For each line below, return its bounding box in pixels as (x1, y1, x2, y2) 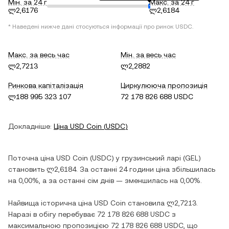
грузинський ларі (122, 154, 181, 162)
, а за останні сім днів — (39, 176, 125, 185)
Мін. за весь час (121, 51, 176, 59)
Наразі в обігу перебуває (8, 210, 97, 218)
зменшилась (125, 176, 168, 185)
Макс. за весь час (8, 51, 70, 59)
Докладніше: (8, 122, 52, 130)
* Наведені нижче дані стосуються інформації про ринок (8, 23, 175, 30)
